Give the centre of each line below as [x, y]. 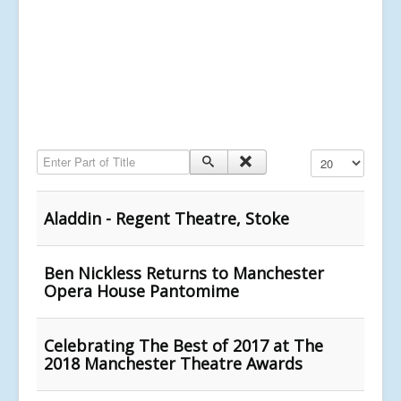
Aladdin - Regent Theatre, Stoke [166, 218]
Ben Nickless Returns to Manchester [184, 273]
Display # [335, 157]
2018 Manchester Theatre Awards [173, 363]
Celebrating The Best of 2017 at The [183, 345]
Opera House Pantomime [141, 290]
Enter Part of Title [85, 157]
